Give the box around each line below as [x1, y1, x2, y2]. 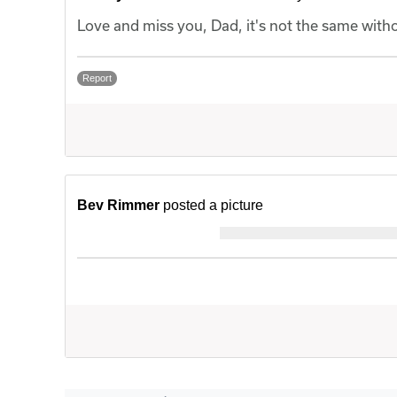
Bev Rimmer [77, 198, 160, 214]
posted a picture [163, 198, 263, 214]
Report [82, 73, 112, 84]
